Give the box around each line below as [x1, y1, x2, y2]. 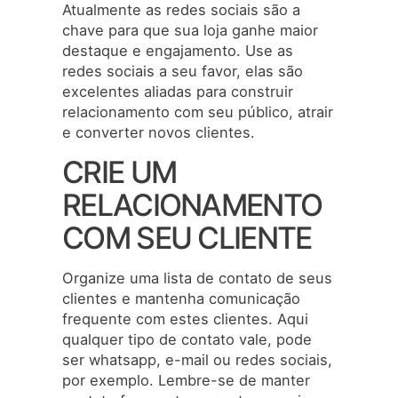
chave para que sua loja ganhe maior [62, 20, 318, 39]
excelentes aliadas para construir [62, 82, 293, 100]
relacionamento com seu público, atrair [62, 102, 333, 121]
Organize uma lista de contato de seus [62, 269, 332, 288]
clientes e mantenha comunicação [62, 290, 300, 308]
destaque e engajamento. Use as [62, 41, 293, 60]
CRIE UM [62, 154, 177, 191]
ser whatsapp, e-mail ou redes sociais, [62, 351, 332, 370]
